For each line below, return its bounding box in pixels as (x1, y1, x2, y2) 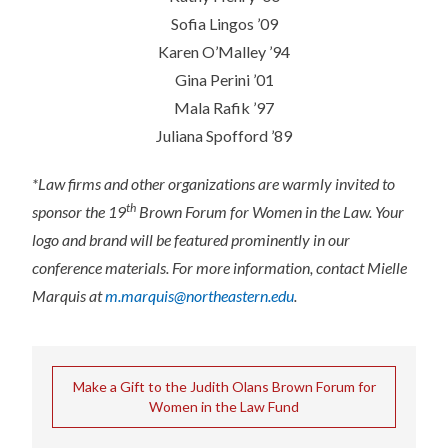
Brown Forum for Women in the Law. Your (136, 202, 404, 222)
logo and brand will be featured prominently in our (32, 230, 350, 250)
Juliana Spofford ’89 (156, 126, 292, 146)
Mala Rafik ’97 (174, 98, 274, 118)
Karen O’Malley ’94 (158, 42, 290, 62)
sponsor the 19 (32, 202, 126, 222)
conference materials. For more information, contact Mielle (32, 258, 407, 278)
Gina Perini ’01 (174, 70, 274, 90)
